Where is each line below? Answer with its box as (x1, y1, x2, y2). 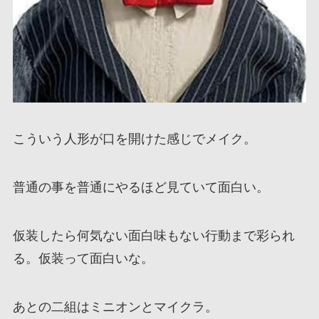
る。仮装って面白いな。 (12, 251, 154, 266)
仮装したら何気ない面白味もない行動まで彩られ (12, 229, 295, 244)
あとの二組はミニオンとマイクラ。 (12, 299, 218, 314)
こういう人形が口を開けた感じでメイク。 (12, 132, 256, 147)
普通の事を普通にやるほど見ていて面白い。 (12, 180, 269, 195)
